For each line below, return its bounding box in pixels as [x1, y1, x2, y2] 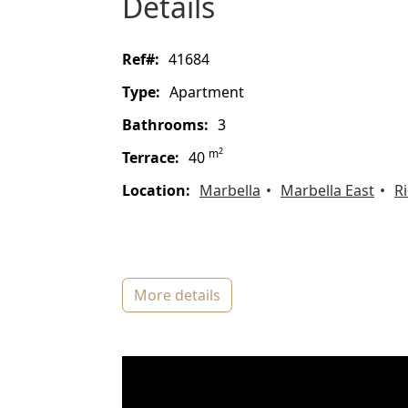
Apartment [178, 82, 244, 103]
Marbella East [280, 180, 374, 201]
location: [130, 180, 190, 201]
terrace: [129, 148, 179, 168]
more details [148, 285, 220, 306]
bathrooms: [132, 115, 209, 136]
